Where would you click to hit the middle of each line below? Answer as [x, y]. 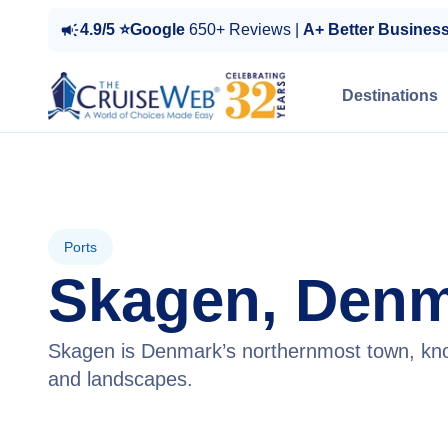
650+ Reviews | [246, 29]
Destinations [390, 95]
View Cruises [132, 430]
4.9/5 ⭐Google [134, 29]
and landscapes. [120, 379]
